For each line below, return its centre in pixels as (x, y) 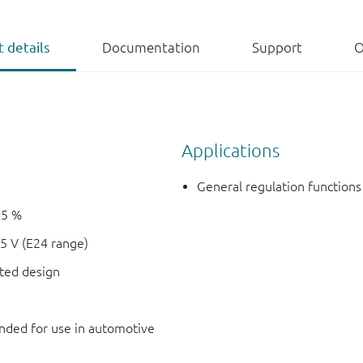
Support (277, 47)
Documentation (151, 47)
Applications (231, 150)
